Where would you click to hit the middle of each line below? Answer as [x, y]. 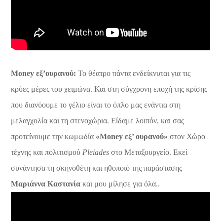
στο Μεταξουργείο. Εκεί [148, 152]
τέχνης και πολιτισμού [47, 152]
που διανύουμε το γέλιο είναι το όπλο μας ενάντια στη [96, 105]
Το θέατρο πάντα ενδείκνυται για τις [133, 73]
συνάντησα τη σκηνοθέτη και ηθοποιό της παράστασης [97, 168]
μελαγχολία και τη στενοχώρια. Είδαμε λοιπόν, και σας [98, 120]
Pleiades [96, 152]
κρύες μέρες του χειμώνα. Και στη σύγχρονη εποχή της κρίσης [109, 89]
